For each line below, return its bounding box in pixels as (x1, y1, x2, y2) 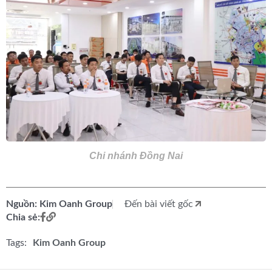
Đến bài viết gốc (124, 199, 193, 209)
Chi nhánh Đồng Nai (89, 150, 183, 161)
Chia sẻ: (6, 212, 40, 222)
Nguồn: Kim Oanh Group (6, 199, 112, 209)
